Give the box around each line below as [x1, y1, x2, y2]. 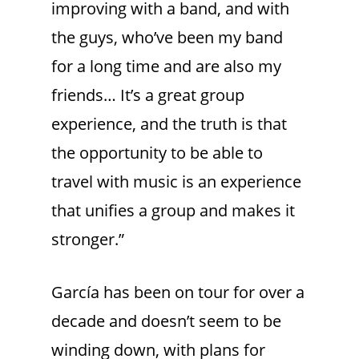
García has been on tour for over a [51, 281, 305, 304]
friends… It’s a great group [51, 84, 244, 107]
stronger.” [51, 228, 124, 251]
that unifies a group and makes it [51, 200, 295, 222]
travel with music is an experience [51, 171, 301, 193]
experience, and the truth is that [51, 113, 287, 135]
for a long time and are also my [51, 55, 281, 78]
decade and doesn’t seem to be [51, 310, 281, 333]
